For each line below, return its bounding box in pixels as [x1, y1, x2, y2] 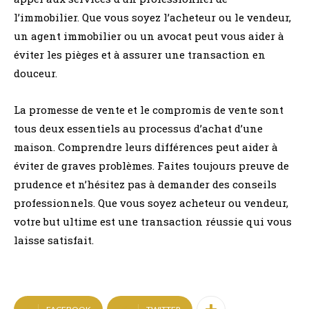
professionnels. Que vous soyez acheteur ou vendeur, [14, 196, 288, 210]
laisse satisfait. [14, 233, 94, 247]
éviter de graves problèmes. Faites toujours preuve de [14, 159, 289, 172]
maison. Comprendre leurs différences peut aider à [14, 140, 278, 154]
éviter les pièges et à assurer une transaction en [14, 48, 266, 61]
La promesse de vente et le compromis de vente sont [14, 103, 283, 117]
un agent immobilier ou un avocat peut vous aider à [14, 29, 284, 43]
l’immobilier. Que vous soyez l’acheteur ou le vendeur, [14, 10, 291, 24]
